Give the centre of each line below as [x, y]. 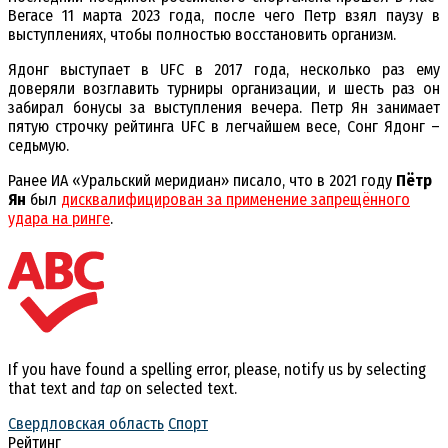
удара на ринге [59, 219]
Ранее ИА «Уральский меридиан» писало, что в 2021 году [202, 181]
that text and [54, 388]
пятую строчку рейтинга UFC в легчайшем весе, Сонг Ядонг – [224, 127]
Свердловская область [86, 423]
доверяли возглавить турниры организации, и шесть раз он [224, 89]
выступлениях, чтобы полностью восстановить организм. [202, 35]
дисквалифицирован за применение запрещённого [235, 200]
